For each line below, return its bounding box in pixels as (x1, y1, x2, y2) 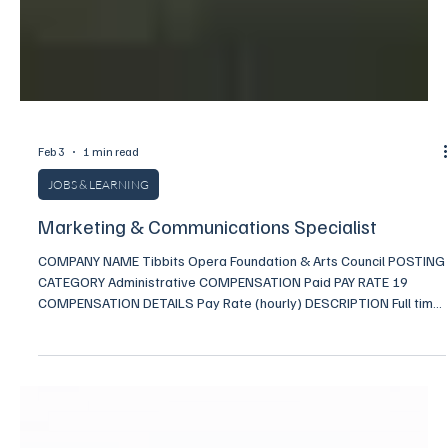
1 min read (83, 304, 139, 320)
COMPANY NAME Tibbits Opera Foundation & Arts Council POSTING (38, 411, 445, 429)
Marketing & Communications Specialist (38, 372, 377, 399)
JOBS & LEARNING (48, 336, 149, 352)
